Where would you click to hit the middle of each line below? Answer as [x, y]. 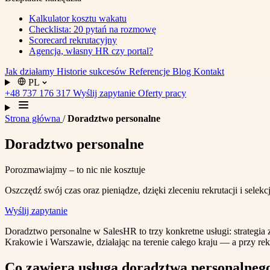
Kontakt [209, 71]
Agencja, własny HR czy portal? [91, 51]
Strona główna [34, 118]
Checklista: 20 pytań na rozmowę [93, 29]
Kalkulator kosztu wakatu [78, 18]
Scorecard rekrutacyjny [73, 40]
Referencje [151, 71]
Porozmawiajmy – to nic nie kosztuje [75, 169]
